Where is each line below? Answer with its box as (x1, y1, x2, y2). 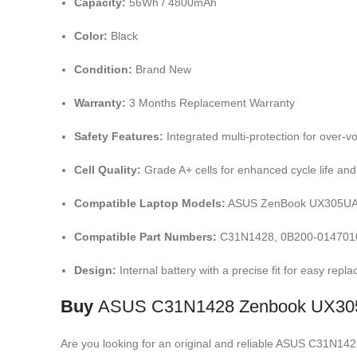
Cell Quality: (74, 163, 141, 176)
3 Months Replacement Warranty (126, 96, 295, 109)
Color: (74, 29, 108, 42)
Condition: (74, 63, 132, 76)
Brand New (132, 63, 191, 76)
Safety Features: (74, 130, 163, 143)
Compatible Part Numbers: (74, 230, 217, 243)
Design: (74, 264, 116, 277)
